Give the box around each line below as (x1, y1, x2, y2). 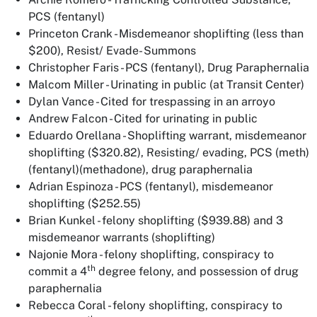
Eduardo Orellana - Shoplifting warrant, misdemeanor (28, 129, 306, 142)
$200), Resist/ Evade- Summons (28, 44, 196, 57)
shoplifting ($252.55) (28, 197, 141, 210)
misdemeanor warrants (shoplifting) (28, 231, 215, 244)
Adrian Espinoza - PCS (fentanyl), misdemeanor (28, 180, 273, 193)
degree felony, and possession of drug (96, 265, 299, 278)
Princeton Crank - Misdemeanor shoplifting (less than (28, 27, 304, 40)
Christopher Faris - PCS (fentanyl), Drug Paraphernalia (28, 61, 309, 74)
